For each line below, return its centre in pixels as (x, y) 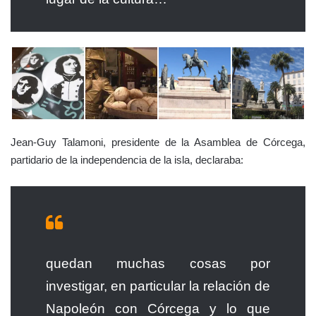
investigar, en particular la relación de (158, 286)
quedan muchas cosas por (158, 263)
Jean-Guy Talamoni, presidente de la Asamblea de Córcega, (158, 142)
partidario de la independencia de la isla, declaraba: (127, 159)
